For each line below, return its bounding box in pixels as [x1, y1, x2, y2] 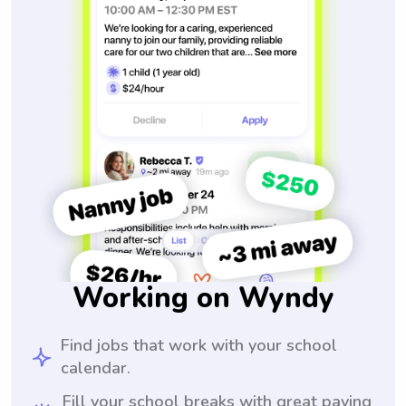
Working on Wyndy [72, 279, 334, 317]
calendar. [60, 357, 130, 379]
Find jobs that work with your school [60, 334, 337, 356]
